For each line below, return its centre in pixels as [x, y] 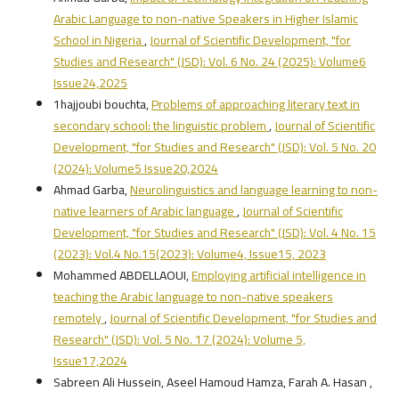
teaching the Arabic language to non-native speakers [193, 297]
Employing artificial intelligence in [278, 276]
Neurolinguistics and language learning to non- [253, 190]
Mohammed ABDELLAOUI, [122, 276]
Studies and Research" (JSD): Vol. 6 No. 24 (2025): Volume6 [209, 62]
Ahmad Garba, [91, 190]
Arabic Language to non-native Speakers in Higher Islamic [205, 19]
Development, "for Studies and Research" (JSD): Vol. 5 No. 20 [214, 147]
